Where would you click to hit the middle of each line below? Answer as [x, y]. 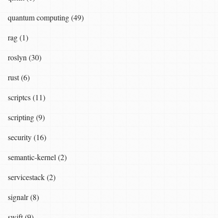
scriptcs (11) [27, 97]
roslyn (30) [25, 57]
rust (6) [19, 77]
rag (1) [18, 37]
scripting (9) [26, 117]
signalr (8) [23, 197]
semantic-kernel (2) [37, 157]
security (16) [27, 137]
